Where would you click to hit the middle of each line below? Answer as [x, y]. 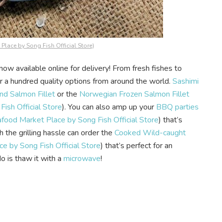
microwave [82, 159]
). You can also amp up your [109, 107]
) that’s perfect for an [137, 146]
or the [67, 94]
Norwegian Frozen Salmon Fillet [134, 94]
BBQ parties [177, 107]
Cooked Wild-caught [150, 133]
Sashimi [186, 82]
